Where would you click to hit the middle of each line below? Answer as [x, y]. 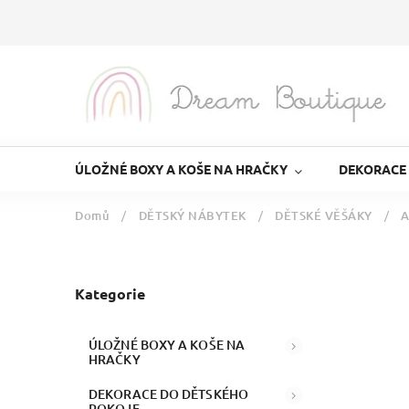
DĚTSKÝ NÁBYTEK [192, 215]
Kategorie [110, 294]
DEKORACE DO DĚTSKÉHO [169, 393]
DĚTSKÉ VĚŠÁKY [324, 215]
